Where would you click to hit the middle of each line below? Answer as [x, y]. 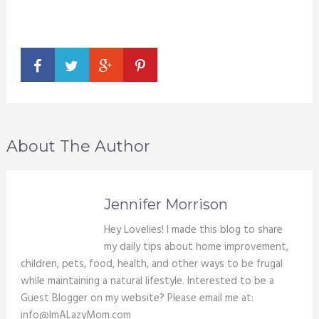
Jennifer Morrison [166, 205]
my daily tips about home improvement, [197, 247]
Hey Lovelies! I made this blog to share [194, 230]
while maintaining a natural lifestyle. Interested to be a [147, 282]
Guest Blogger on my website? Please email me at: [137, 299]
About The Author [78, 147]
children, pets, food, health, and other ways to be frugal [151, 265]
